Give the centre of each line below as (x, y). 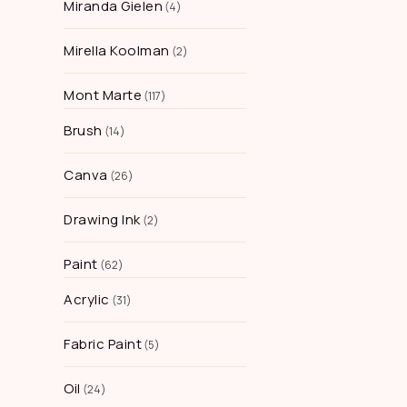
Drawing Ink (102, 219)
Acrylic (87, 299)
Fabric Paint (103, 344)
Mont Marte (103, 95)
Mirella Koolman (117, 50)
